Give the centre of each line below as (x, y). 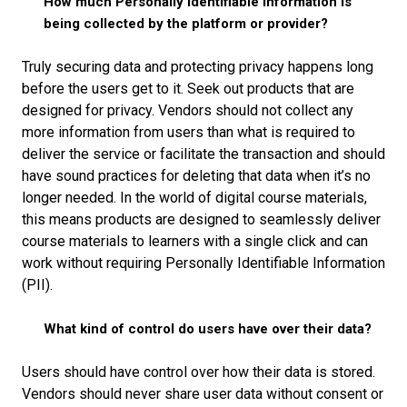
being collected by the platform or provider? (186, 23)
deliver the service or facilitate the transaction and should (203, 154)
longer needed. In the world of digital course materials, (194, 197)
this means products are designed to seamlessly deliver (201, 219)
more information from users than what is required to (189, 132)
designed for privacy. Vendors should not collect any (188, 110)
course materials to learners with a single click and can (195, 241)
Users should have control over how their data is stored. (199, 372)
